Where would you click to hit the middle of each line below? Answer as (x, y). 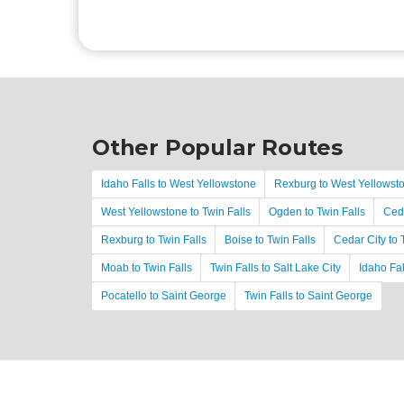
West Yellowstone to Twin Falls (176, 212)
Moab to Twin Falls (147, 268)
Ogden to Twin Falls (317, 212)
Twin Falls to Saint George (308, 296)
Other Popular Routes (217, 147)
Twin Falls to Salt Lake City (275, 268)
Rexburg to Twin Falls (154, 240)
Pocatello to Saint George (164, 296)
